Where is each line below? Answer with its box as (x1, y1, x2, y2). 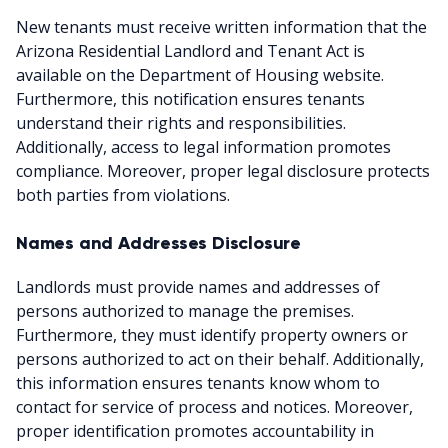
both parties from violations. (16, 183, 230, 206)
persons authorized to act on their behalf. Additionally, (16, 347, 424, 370)
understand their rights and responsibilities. (16, 111, 346, 134)
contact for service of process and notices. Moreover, (16, 395, 413, 418)
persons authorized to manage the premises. (16, 299, 354, 322)
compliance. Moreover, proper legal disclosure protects (16, 159, 430, 182)
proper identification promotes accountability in (16, 419, 374, 442)
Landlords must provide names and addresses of (16, 275, 380, 298)
